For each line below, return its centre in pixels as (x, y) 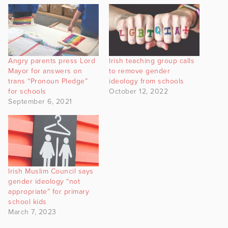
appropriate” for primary (49, 192)
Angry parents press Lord (52, 61)
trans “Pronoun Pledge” (48, 81)
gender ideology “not (44, 182)
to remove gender (139, 71)
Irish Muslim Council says (51, 172)
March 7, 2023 (32, 212)
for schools (28, 91)
